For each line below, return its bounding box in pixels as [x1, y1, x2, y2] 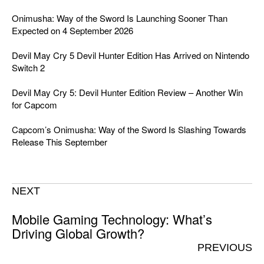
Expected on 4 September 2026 [12, 24, 133, 37]
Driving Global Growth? [12, 223, 144, 242]
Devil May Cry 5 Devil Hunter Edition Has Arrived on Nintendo [12, 48, 249, 61]
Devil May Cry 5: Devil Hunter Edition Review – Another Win [12, 85, 243, 98]
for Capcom [12, 98, 57, 111]
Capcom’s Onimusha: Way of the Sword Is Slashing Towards [12, 123, 246, 136]
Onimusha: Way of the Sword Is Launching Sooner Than [12, 11, 227, 24]
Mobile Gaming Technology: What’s [12, 209, 212, 228]
